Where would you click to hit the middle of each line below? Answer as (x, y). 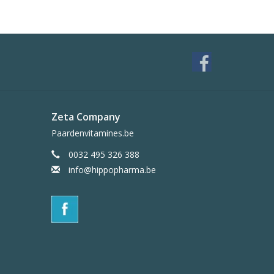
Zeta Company (86, 117)
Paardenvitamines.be (92, 133)
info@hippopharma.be (112, 170)
